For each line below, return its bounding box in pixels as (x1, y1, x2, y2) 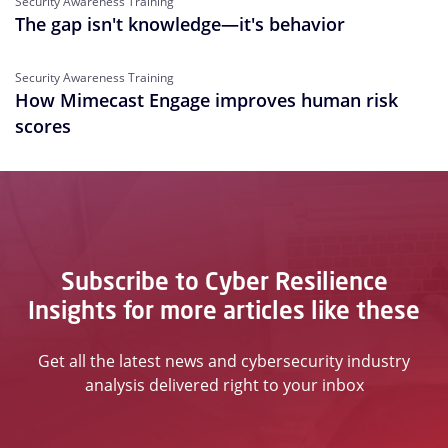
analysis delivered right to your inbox (84, 374, 364, 397)
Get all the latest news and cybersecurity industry (38, 350, 410, 373)
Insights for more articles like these (28, 294, 420, 327)
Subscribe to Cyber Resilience (60, 265, 388, 298)
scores (15, 114, 71, 139)
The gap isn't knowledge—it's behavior (15, 12, 345, 37)
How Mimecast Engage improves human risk (15, 88, 398, 113)
